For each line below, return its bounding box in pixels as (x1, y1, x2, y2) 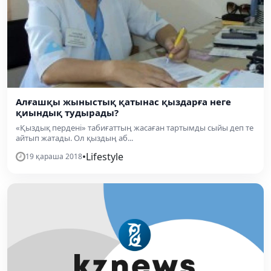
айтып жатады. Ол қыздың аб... (16, 132, 133, 143)
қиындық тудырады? (16, 106, 119, 119)
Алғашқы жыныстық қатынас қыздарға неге (16, 95, 231, 108)
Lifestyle (86, 149, 123, 163)
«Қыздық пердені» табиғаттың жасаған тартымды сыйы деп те (16, 122, 253, 133)
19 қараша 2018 (25, 151, 82, 162)
